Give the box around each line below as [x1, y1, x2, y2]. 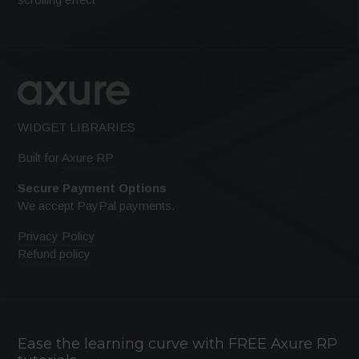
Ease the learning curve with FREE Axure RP [18, 334, 338, 353]
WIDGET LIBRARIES [18, 119, 136, 134]
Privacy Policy [18, 229, 96, 244]
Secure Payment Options [18, 180, 167, 195]
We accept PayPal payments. [18, 198, 175, 212]
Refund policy [18, 247, 91, 261]
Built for [18, 150, 63, 164]
